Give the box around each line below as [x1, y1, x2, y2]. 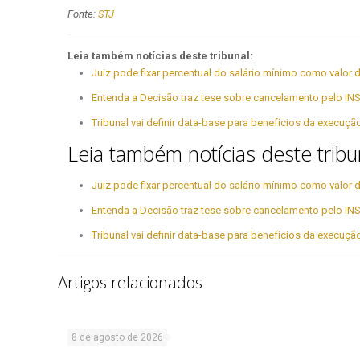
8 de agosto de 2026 [72, 332, 163, 343]
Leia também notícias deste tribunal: [67, 50, 253, 62]
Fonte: [67, 8, 98, 20]
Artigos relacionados [58, 272, 202, 293]
